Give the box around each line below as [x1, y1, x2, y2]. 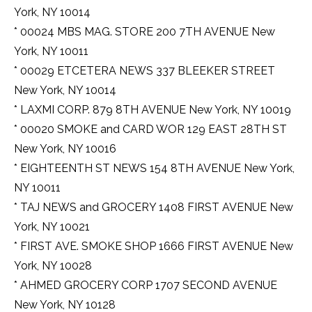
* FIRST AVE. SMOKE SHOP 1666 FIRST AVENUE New [14, 240, 293, 253]
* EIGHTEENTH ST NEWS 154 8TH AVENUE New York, [14, 162, 295, 175]
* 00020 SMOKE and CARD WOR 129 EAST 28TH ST [14, 123, 287, 136]
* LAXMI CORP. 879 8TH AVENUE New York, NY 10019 [14, 103, 291, 117]
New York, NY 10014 [14, 84, 116, 97]
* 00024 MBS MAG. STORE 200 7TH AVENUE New [14, 25, 275, 39]
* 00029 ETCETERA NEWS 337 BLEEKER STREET [14, 64, 275, 78]
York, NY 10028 [14, 259, 92, 273]
